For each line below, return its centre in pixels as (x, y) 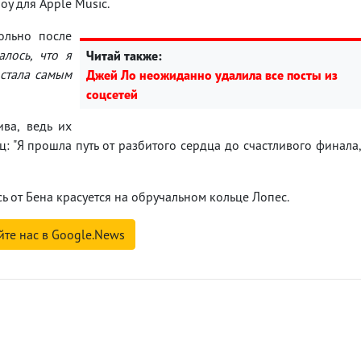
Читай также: (124, 55)
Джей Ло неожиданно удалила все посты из (212, 75)
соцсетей (112, 94)
